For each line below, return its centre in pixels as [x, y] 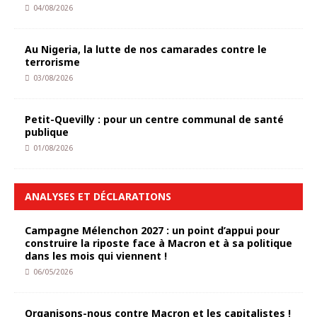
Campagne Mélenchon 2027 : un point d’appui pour [152, 230]
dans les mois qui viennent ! [96, 256]
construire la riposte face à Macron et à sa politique [158, 243]
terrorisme [52, 62]
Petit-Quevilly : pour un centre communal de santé [154, 119]
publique [47, 132]
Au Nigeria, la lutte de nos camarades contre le [146, 49]
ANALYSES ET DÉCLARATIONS [98, 196]
